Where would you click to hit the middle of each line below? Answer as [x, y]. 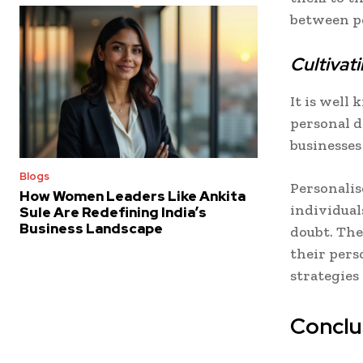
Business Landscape [91, 229]
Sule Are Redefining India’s [113, 213]
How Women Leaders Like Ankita [132, 196]
